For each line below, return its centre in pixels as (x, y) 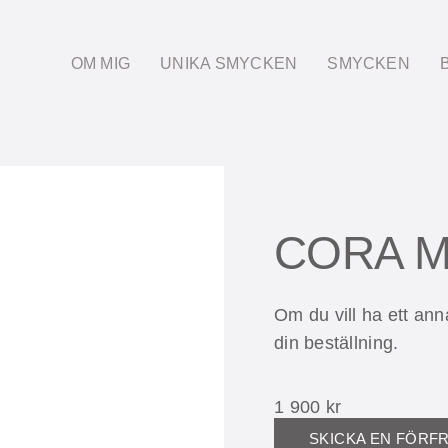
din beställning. (336, 343)
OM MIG (100, 63)
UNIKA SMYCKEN (229, 63)
